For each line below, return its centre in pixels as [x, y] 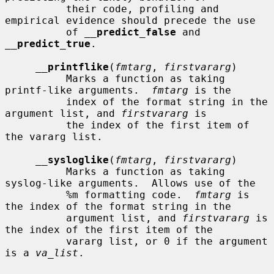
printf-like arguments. [78, 90]
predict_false [136, 32]
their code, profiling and [35, 9]
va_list [57, 253]
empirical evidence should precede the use [130, 20]
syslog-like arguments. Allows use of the [130, 183]
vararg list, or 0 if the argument [35, 241]
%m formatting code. [130, 194]
